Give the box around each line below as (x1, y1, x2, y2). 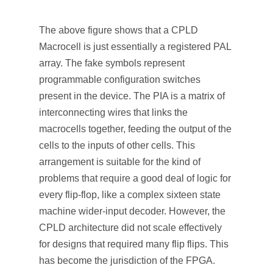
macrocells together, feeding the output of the (39, 124, 232, 134)
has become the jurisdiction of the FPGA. (39, 255, 215, 266)
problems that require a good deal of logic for (39, 173, 231, 183)
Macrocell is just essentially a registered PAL (39, 41, 231, 52)
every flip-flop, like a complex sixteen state (39, 190, 221, 200)
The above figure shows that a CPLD (39, 25, 198, 35)
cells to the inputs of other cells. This (39, 140, 195, 151)
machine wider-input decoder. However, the (39, 206, 225, 216)
